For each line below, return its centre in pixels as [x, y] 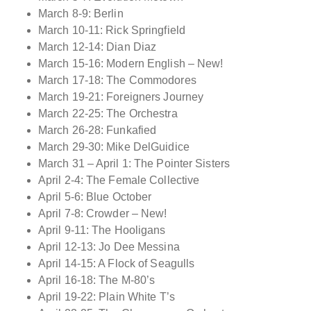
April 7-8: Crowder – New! [103, 213]
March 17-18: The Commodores [117, 80]
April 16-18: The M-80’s [97, 280]
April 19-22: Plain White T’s [107, 296]
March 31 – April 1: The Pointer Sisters [134, 163]
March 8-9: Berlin [81, 13]
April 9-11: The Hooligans [102, 230]
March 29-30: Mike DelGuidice [114, 146]
